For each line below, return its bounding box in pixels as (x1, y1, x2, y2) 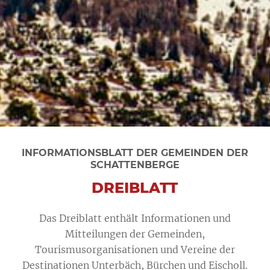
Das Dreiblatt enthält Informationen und (39, 212, 231, 224)
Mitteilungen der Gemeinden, (64, 227, 205, 240)
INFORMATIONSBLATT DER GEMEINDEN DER (21, 146, 248, 159)
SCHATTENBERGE (90, 159, 180, 171)
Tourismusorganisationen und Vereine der (34, 243, 235, 256)
